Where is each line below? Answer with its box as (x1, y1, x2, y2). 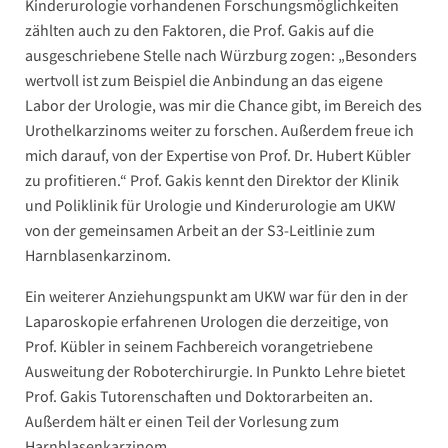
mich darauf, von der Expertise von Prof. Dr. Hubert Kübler (25, 145, 411, 166)
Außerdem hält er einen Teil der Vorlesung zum (25, 411, 339, 432)
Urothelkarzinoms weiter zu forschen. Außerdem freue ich (25, 120, 414, 141)
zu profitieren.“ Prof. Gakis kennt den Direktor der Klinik (25, 170, 399, 191)
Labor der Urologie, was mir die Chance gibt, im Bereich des (25, 95, 422, 116)
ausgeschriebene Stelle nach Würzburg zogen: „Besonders (25, 45, 417, 66)
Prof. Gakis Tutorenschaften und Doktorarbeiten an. (25, 386, 373, 407)
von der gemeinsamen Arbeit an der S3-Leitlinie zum (25, 220, 375, 241)
